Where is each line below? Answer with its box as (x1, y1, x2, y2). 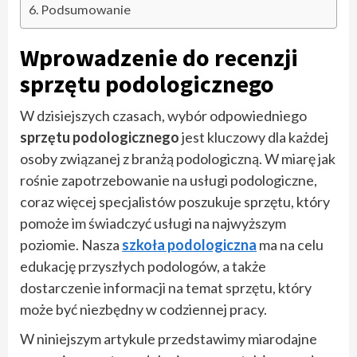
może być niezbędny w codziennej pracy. (20, 300, 267, 318)
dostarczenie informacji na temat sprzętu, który (20, 278, 312, 296)
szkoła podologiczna (122, 235, 257, 253)
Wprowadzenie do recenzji (20, 41, 298, 73)
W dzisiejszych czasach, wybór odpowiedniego (20, 106, 307, 124)
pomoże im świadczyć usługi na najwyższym (20, 214, 286, 232)
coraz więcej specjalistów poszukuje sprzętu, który (20, 192, 330, 210)
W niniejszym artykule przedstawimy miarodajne (20, 329, 317, 347)
